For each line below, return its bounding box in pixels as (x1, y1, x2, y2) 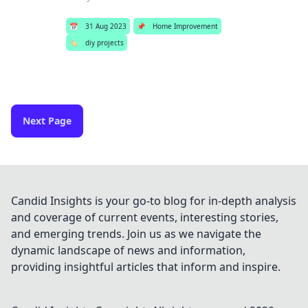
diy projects (85, 38, 124, 47)
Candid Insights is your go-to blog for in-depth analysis (11, 193, 296, 208)
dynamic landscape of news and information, (11, 243, 245, 258)
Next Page (23, 114, 71, 127)
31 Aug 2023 (85, 21, 127, 31)
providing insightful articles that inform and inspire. (11, 259, 280, 274)
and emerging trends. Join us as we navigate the (11, 226, 261, 241)
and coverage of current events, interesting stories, (11, 210, 278, 225)
